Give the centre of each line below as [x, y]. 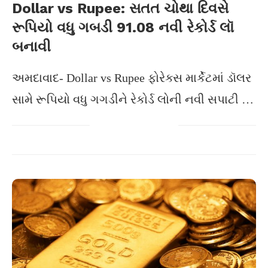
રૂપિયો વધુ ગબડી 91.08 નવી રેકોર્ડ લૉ [123, 28]
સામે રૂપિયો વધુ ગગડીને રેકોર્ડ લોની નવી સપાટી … [133, 99]
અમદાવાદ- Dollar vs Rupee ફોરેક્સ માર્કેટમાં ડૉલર [132, 78]
